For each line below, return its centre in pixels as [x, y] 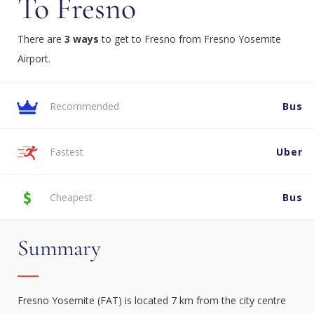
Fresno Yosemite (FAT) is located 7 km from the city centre [152, 300]
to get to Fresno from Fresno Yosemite [190, 39]
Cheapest [71, 197]
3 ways [82, 39]
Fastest [67, 152]
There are [41, 39]
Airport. [34, 59]
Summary [59, 248]
